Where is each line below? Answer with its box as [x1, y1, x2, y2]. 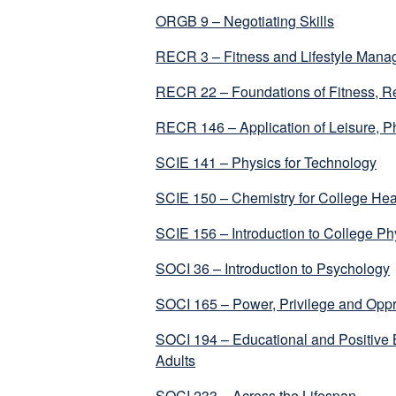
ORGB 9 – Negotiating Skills [156, 11, 334, 32]
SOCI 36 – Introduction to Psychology [156, 258, 390, 279]
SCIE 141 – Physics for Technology [156, 152, 377, 173]
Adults [156, 350, 195, 371]
